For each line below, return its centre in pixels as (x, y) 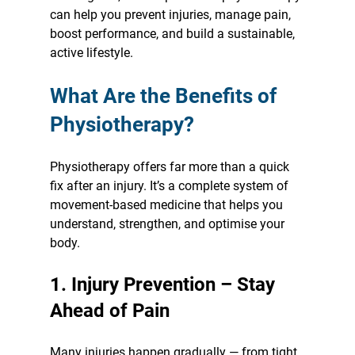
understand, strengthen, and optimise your (168, 223)
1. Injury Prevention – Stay (164, 284)
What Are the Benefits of (165, 95)
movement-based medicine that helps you (168, 204)
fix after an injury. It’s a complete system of (170, 185)
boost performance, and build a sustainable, (174, 33)
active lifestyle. (91, 52)
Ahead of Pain (109, 310)
